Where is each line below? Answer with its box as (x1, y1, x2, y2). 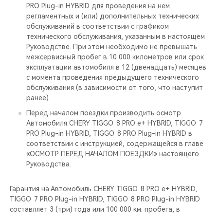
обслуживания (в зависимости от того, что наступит (26, 84, 203, 91)
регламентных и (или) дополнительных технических (26, 12, 199, 20)
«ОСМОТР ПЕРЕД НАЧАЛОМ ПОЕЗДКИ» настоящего (26, 150, 199, 158)
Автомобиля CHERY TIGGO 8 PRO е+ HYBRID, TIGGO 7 (26, 119, 203, 127)
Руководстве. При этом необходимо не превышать (26, 43, 197, 51)
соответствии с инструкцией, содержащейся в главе (26, 140, 203, 147)
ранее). (26, 94, 50, 102)
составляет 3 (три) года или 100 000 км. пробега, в (10, 205, 180, 213)
